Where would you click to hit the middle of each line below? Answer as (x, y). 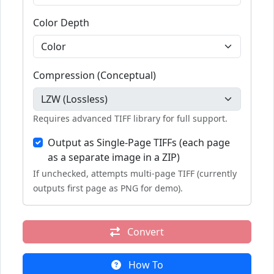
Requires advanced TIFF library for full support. (130, 118)
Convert (144, 232)
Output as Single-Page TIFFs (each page (139, 143)
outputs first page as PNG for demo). (108, 188)
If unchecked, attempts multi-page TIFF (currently (135, 173)
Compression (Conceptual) (94, 75)
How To (144, 265)
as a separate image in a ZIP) (114, 157)
